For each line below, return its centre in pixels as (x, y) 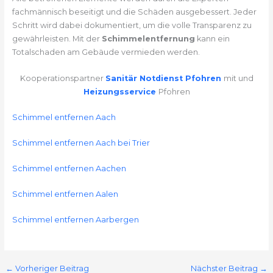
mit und (238, 78)
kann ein (212, 39)
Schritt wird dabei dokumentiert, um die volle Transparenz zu (132, 26)
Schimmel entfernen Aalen (65, 194)
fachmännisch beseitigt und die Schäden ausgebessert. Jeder (134, 12)
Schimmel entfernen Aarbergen (75, 220)
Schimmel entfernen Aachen (69, 169)
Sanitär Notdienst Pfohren (163, 78)
